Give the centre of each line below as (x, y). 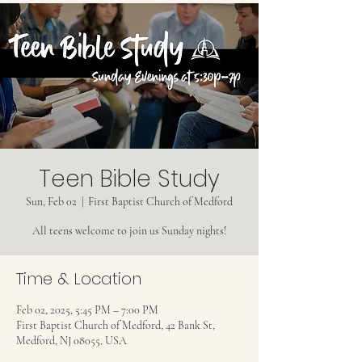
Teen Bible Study (129, 179)
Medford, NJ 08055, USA (72, 341)
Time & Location (79, 279)
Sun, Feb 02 (51, 202)
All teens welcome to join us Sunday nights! (129, 231)
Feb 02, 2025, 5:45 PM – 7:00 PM (87, 310)
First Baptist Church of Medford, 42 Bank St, (116, 325)
